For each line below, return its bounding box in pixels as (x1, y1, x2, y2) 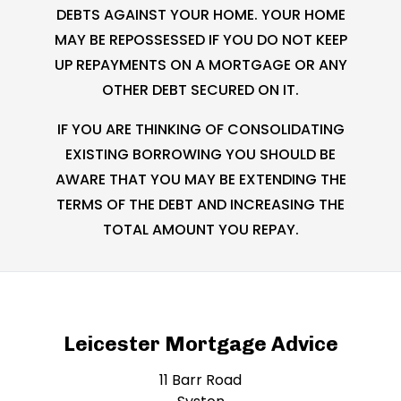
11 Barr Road (159, 369, 242, 390)
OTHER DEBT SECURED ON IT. (102, 79, 299, 100)
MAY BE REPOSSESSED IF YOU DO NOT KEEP (54, 29, 347, 50)
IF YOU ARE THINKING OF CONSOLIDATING (56, 118, 345, 140)
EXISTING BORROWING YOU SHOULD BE (65, 143, 336, 165)
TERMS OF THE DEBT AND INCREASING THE (56, 193, 345, 215)
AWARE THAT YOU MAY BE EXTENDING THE (55, 168, 346, 190)
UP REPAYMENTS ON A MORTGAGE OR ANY (54, 54, 347, 75)
